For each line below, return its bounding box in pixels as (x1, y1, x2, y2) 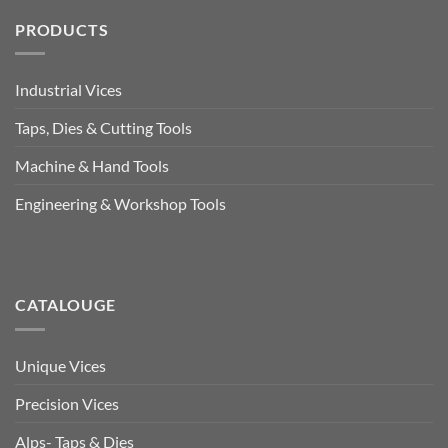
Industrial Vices (15, 80, 122, 100)
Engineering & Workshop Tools (15, 194, 226, 214)
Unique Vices (15, 355, 106, 375)
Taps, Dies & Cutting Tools (15, 118, 192, 138)
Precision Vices (15, 393, 119, 413)
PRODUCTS (15, 19, 109, 39)
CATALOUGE (15, 294, 117, 314)
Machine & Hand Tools (15, 156, 169, 176)
